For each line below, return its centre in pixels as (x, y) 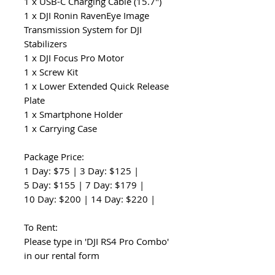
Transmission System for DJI (83, 29)
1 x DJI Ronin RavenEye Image (87, 15)
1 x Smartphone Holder (73, 114)
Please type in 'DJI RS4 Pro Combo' (96, 241)
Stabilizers (45, 44)
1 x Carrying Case (60, 128)
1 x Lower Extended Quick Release (96, 86)
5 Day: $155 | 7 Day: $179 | (84, 185)
